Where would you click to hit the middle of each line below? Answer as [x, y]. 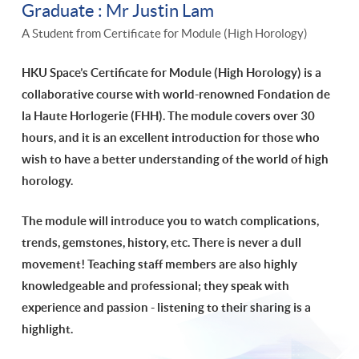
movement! [54, 264]
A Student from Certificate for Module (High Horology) [165, 34]
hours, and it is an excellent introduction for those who [171, 138]
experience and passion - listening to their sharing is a [166, 308]
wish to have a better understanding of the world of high [175, 159]
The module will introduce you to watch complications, [170, 221]
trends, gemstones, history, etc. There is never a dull [161, 243]
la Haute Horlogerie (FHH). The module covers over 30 [168, 116]
